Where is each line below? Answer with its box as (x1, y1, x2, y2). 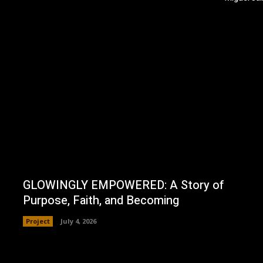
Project (25, 216, 50, 225)
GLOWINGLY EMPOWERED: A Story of (22, 176, 224, 194)
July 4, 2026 (60, 216, 96, 225)
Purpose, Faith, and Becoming (22, 191, 179, 209)
